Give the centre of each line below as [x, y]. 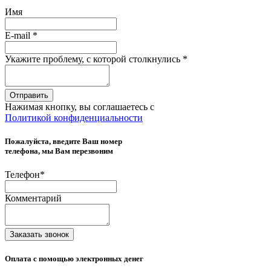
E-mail [18, 35]
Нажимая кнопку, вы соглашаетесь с [80, 106]
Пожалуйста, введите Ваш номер [64, 142]
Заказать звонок [39, 235]
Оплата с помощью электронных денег [74, 259]
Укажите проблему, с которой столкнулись [93, 59]
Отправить [29, 95]
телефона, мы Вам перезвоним [59, 151]
